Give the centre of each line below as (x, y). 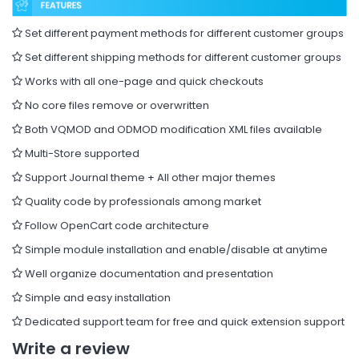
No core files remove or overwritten (116, 105)
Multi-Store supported (81, 153)
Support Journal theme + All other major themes (149, 177)
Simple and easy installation (97, 297)
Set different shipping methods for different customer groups (182, 57)
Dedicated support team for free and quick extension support (184, 321)
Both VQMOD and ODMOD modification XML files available (172, 129)
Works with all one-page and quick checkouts (143, 81)
